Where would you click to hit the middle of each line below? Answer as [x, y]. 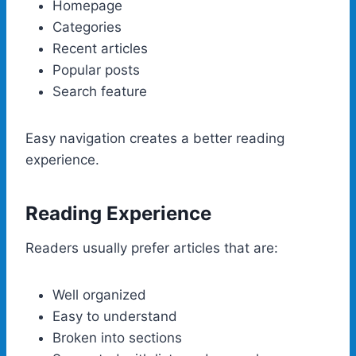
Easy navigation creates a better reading [155, 138]
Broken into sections [117, 337]
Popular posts [96, 70]
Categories [87, 27]
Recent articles [100, 48]
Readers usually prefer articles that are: [152, 248]
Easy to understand [115, 316]
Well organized [99, 294]
